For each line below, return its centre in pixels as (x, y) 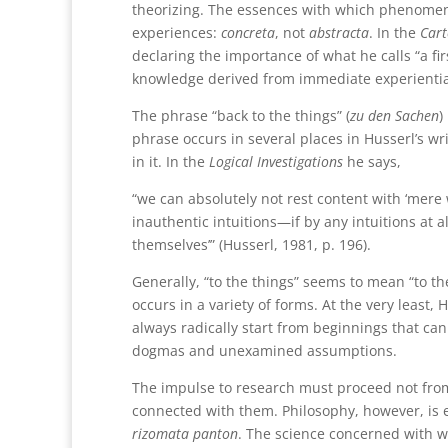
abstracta (339, 32)
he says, (374, 161)
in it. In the (170, 161)
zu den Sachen (394, 115)
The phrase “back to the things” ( (241, 115)
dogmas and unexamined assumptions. (264, 350)
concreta (248, 32)
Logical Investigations (278, 161)
